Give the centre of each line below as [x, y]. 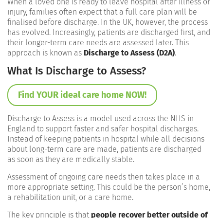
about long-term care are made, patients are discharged [104, 149]
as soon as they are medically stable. [71, 159]
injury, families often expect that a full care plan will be [102, 12]
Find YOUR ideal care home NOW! [82, 95]
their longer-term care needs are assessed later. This [98, 42]
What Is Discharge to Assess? [77, 71]
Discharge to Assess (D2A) [129, 53]
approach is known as [45, 53]
